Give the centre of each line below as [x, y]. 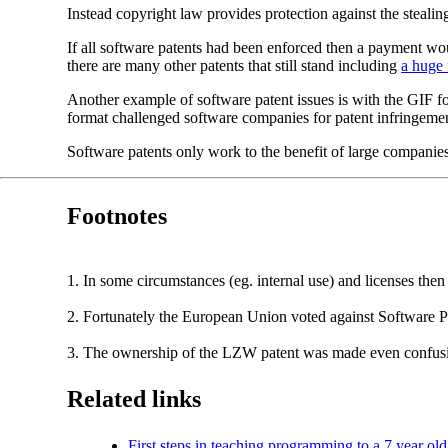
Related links [134, 399]
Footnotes [117, 216]
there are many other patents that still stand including [234, 65]
